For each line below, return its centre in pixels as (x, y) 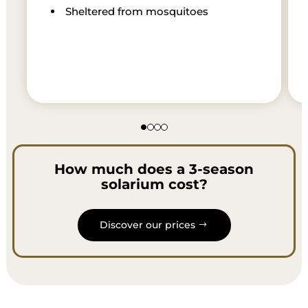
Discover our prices (147, 224)
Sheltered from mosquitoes (136, 11)
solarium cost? (154, 184)
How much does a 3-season (154, 169)
